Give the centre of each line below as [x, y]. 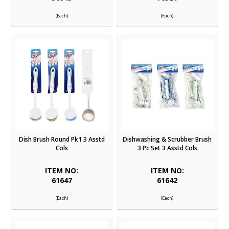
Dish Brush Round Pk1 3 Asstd [62, 140]
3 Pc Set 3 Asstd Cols [167, 148]
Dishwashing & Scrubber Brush [167, 140]
